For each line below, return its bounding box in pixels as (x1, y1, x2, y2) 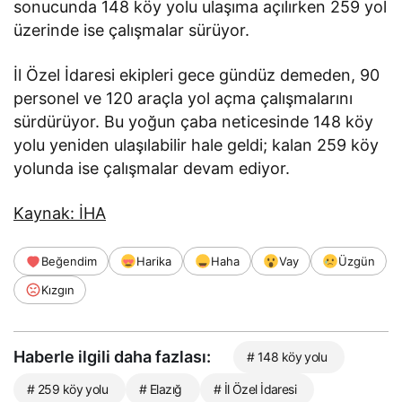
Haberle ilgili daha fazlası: (13, 347, 211, 367)
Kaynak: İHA (13, 204, 107, 223)
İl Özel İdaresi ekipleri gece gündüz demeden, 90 (13, 66, 380, 85)
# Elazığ (139, 381, 182, 398)
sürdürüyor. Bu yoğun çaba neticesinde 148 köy (13, 112, 374, 132)
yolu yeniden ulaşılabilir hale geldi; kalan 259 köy (13, 135, 380, 155)
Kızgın (41, 283, 74, 298)
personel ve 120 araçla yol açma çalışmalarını (13, 89, 354, 109)
